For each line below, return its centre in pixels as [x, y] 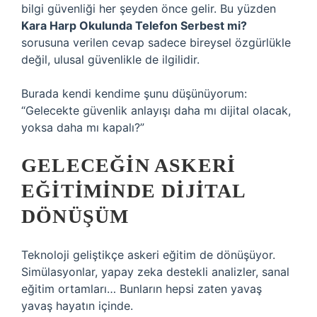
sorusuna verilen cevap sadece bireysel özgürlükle [156, 42]
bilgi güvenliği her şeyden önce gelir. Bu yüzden [149, 8]
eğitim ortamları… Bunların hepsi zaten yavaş [142, 289]
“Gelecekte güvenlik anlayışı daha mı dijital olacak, [156, 110]
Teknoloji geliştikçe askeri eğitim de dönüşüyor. [148, 255]
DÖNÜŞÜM [75, 216]
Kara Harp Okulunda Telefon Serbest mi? [134, 25]
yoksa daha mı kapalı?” [83, 127]
